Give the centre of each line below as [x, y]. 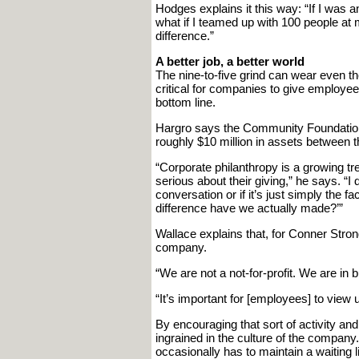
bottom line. [185, 102]
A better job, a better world [230, 61]
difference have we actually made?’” [249, 208]
